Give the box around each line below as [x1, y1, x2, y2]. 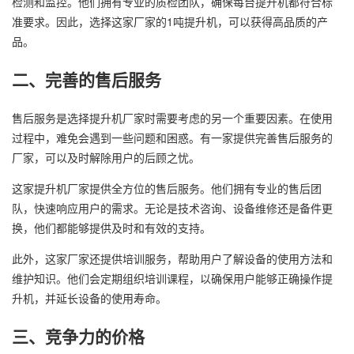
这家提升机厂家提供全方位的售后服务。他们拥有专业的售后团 [12, 179, 322, 196]
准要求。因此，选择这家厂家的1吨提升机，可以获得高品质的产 [12, 13, 328, 29]
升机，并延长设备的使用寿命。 [12, 289, 167, 306]
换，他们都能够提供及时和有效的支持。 [12, 219, 211, 235]
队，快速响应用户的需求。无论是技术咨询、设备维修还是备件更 [12, 199, 333, 216]
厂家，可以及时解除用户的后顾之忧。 [12, 149, 200, 165]
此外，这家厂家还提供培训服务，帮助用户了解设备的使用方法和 [12, 250, 333, 266]
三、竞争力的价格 [12, 323, 145, 348]
